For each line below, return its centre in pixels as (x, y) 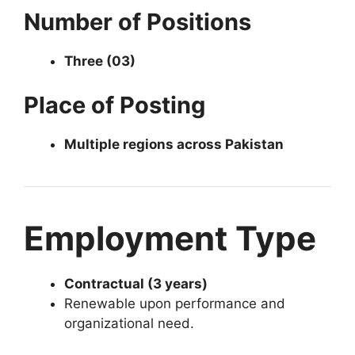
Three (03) (100, 61)
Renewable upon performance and (175, 303)
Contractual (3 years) (136, 283)
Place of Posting (115, 105)
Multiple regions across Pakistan (174, 144)
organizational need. (129, 323)
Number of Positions (137, 22)
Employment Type (170, 238)
